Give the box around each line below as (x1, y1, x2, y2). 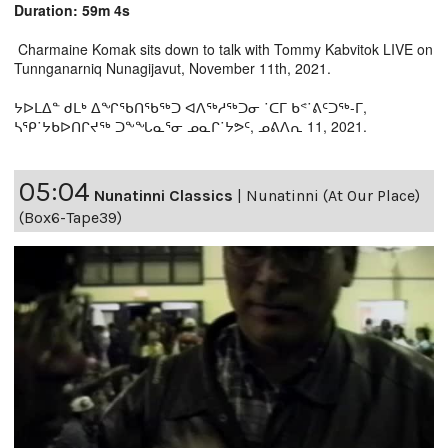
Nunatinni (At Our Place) (246, 185, 420, 205)
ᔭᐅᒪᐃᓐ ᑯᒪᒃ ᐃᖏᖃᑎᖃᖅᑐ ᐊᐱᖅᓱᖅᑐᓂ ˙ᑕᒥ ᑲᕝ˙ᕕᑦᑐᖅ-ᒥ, (14, 96, 367, 117)
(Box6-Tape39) (19, 207, 122, 227)
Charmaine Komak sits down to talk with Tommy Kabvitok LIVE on (14, 38, 433, 59)
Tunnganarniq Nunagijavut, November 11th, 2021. (14, 57, 331, 78)
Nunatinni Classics (94, 185, 233, 205)
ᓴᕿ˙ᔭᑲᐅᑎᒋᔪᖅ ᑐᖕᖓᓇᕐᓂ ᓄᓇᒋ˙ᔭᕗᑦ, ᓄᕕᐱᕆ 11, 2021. (14, 115, 367, 136)
